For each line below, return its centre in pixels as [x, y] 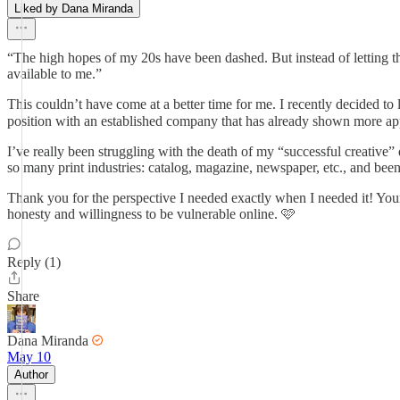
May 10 [29, 357]
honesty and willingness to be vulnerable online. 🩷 [151, 214]
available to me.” [54, 74]
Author [31, 375]
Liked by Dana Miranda [74, 8]
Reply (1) [34, 262]
